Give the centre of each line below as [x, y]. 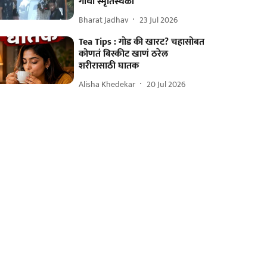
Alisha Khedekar [107, 84]
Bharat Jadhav [104, 20]
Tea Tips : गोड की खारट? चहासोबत [142, 42]
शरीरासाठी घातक [109, 66]
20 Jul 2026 [166, 84]
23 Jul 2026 [159, 20]
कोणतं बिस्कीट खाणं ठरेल [124, 54]
